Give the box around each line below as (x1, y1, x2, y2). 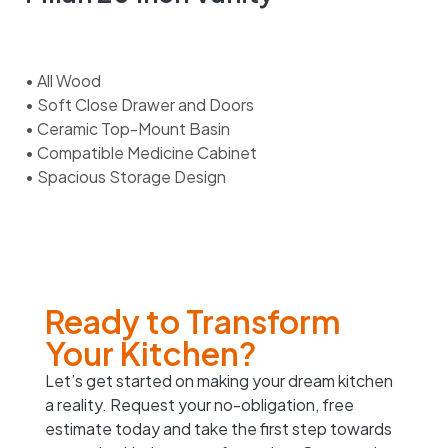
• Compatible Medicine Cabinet (25, 141, 257, 163)
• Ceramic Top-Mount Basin (25, 117, 230, 139)
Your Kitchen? (45, 332, 257, 373)
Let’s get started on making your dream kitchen (45, 369, 393, 391)
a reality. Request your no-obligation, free (45, 393, 354, 415)
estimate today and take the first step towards (45, 417, 392, 439)
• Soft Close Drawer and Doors (25, 93, 254, 115)
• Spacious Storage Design (25, 165, 226, 187)
